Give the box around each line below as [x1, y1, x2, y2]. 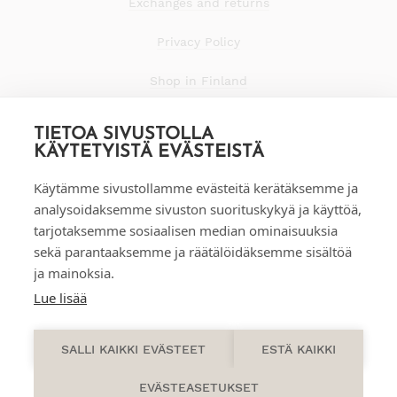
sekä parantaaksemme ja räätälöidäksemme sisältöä [34, 243, 352, 261]
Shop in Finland [150, 74, 247, 89]
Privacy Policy [157, 35, 240, 50]
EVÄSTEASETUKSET [138, 379, 259, 394]
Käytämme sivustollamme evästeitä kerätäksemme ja [34, 179, 358, 197]
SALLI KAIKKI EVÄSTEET [61, 341, 206, 356]
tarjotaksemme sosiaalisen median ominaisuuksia [34, 222, 338, 239]
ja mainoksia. [34, 264, 114, 282]
